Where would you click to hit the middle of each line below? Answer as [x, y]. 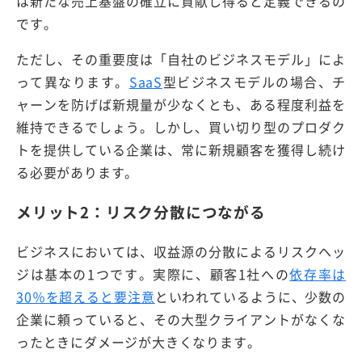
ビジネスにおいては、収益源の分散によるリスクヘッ [181, 251]
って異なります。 [73, 82]
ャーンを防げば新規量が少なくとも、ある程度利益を [181, 105]
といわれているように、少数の [250, 296]
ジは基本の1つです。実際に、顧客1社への [153, 274]
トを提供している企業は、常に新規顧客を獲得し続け [181, 150]
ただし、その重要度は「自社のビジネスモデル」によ [181, 59]
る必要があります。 [78, 173]
